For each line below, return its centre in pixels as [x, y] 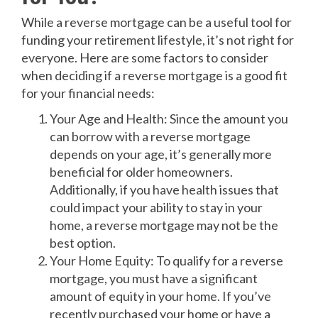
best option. [83, 242]
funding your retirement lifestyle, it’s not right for [158, 39]
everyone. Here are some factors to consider [145, 57]
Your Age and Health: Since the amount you [169, 118]
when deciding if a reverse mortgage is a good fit [154, 75]
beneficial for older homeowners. [141, 171]
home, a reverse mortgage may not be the [164, 225]
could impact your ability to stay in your [156, 207]
